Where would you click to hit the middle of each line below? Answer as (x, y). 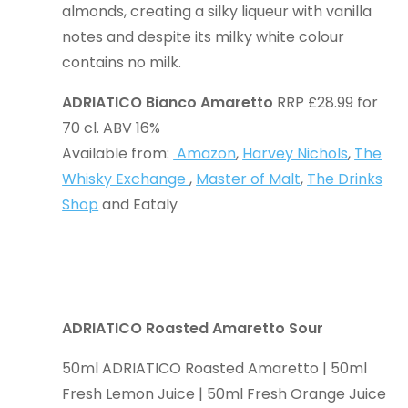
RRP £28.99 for (328, 102)
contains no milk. (124, 62)
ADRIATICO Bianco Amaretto (170, 102)
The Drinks (345, 179)
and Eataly (140, 204)
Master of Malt (249, 179)
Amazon (205, 153)
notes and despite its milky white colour (204, 37)
